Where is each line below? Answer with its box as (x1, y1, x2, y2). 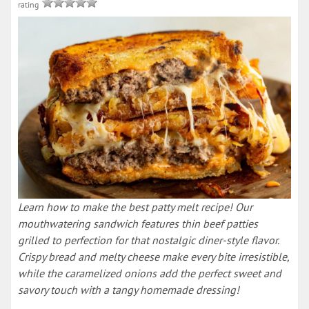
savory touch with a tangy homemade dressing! (18, 283, 239, 297)
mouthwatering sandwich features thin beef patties (18, 217, 258, 230)
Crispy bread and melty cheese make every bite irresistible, (18, 250, 289, 263)
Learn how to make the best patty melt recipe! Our (18, 200, 252, 214)
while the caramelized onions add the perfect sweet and (18, 266, 281, 280)
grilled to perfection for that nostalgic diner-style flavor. (18, 233, 279, 247)
